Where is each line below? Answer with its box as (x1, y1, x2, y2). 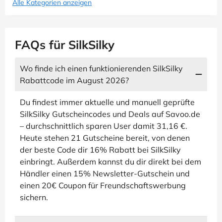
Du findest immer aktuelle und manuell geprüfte (20, 97, 195, 107)
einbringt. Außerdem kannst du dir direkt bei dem (20, 157, 201, 166)
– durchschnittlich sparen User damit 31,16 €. (20, 121, 187, 131)
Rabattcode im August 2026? (20, 75, 129, 85)
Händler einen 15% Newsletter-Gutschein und (20, 168, 190, 178)
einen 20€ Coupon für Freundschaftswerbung (20, 180, 186, 190)
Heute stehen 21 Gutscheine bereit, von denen (20, 133, 190, 143)
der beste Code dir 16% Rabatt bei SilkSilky (20, 145, 181, 155)
